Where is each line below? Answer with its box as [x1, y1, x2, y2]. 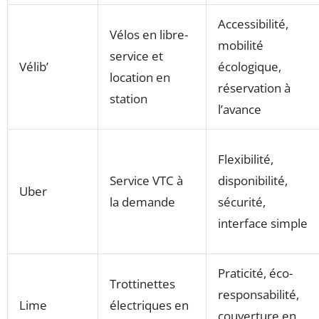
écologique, [218, 58, 281, 75]
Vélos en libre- [110, 26, 188, 43]
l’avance [218, 100, 261, 117]
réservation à [218, 79, 291, 96]
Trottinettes [110, 275, 175, 292]
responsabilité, [218, 286, 299, 303]
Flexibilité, [218, 150, 273, 167]
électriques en [110, 296, 189, 313]
